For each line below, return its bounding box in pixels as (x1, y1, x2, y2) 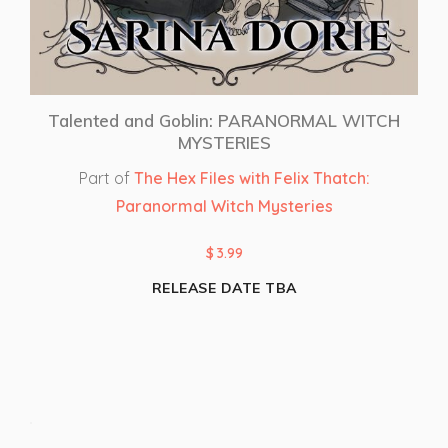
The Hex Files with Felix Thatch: (133, 167, 370, 188)
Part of (78, 167, 134, 188)
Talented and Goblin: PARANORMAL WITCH (48, 109, 400, 131)
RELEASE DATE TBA (151, 278, 297, 297)
